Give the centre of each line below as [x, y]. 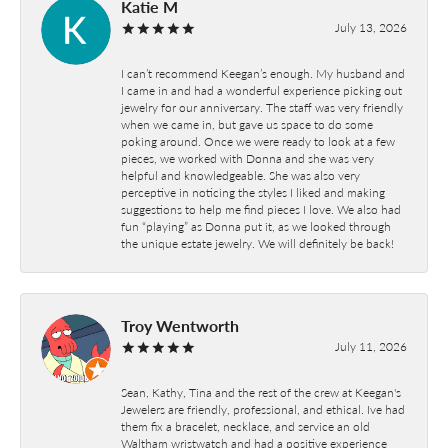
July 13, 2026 [371, 26]
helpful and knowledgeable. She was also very [240, 174]
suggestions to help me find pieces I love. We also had [261, 208]
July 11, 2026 [371, 345]
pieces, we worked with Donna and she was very [247, 157]
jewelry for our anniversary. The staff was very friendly [262, 106]
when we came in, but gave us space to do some [247, 123]
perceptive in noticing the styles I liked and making [253, 191]
